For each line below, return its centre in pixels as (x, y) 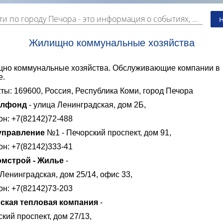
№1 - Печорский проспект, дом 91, (108, 132)
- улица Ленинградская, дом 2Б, (86, 105)
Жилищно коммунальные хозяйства (111, 43)
